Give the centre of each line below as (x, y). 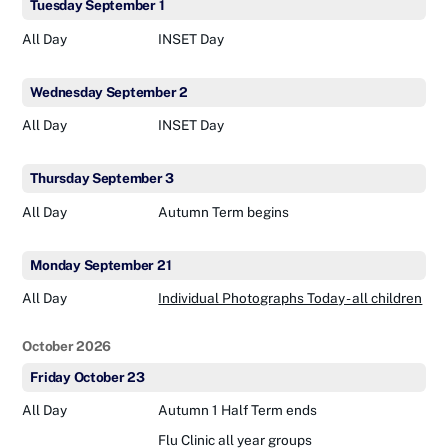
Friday (50, 376)
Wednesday (66, 91)
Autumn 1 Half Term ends (238, 410)
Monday (55, 264)
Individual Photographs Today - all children (290, 297)
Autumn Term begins (224, 211)
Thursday (60, 178)
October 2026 (67, 345)
